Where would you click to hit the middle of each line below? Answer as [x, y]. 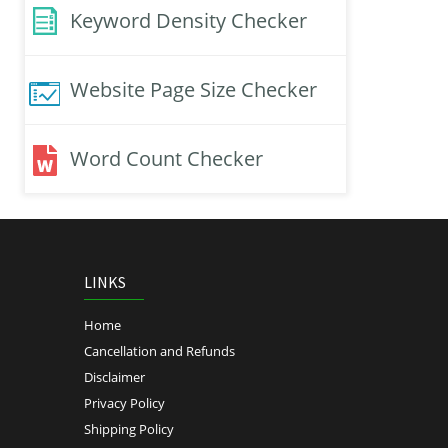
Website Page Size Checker [193, 90]
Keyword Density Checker [188, 21]
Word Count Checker [166, 159]
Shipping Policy [128, 429]
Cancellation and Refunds [159, 351]
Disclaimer [114, 377]
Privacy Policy [124, 403]
